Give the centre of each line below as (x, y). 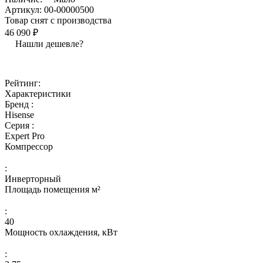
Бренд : (19, 104)
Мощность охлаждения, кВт (61, 232)
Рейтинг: (23, 83)
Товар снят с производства (58, 20)
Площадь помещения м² (53, 189)
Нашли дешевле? (49, 43)
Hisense (19, 114)
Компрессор (29, 146)
